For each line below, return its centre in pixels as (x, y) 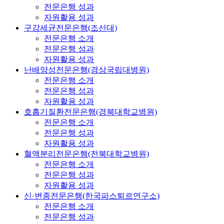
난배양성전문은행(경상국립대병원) (86, 69)
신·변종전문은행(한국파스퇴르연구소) (92, 195)
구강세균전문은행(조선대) (70, 27)
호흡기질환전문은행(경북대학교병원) (90, 111)
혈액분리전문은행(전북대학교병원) (86, 153)
